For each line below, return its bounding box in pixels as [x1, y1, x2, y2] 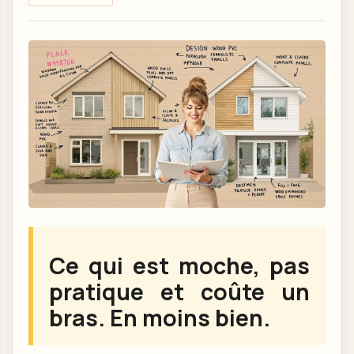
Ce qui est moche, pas [49, 250, 310, 281]
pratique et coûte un [49, 276, 310, 307]
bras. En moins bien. [49, 302, 270, 333]
